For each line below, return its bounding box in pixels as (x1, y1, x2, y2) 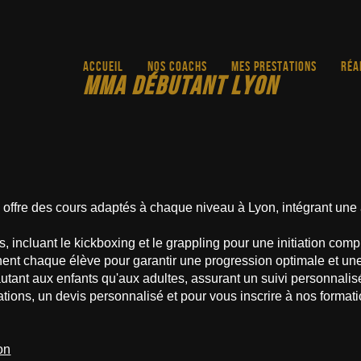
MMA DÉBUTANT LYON (83, 71, 278, 99)
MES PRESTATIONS (231, 58, 317, 73)
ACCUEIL (83, 58, 124, 73)
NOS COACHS (147, 58, 208, 73)
